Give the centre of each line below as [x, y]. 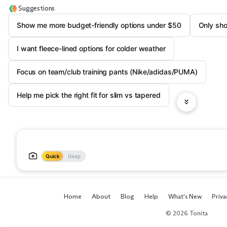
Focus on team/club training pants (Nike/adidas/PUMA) [107, 72]
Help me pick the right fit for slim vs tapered [89, 95]
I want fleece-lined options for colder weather [91, 48]
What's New [185, 196]
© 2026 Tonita [186, 213]
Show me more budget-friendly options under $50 [99, 25]
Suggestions [37, 8]
